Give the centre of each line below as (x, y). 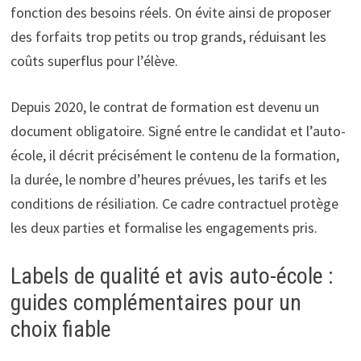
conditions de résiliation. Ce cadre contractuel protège (174, 203)
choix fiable (60, 329)
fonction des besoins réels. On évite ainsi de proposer (170, 12)
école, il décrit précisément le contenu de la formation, (174, 155)
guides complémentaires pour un (156, 302)
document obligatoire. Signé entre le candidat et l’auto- (178, 131)
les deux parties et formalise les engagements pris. (164, 227)
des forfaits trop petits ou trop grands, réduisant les (168, 36)
